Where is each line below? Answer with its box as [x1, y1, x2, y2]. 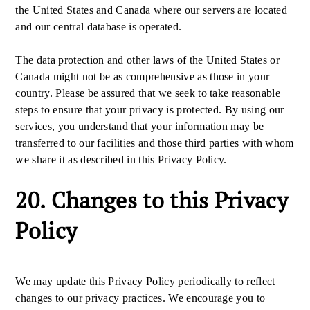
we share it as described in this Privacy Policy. [15, 154, 227, 165]
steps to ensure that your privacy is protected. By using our [15, 104, 284, 116]
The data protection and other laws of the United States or [15, 54, 280, 66]
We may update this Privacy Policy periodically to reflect [15, 275, 275, 287]
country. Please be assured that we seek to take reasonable [15, 87, 280, 99]
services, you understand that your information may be [15, 120, 264, 132]
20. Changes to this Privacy [15, 185, 289, 215]
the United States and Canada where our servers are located [15, 4, 287, 16]
